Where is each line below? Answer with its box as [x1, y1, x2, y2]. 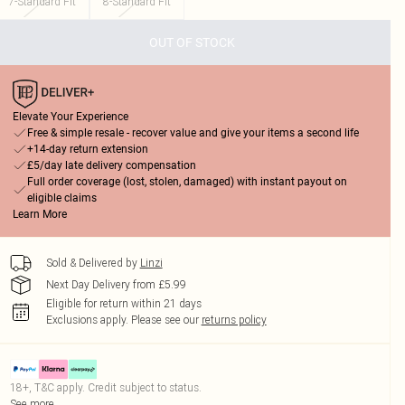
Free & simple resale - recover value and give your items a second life [26, 127, 359, 139]
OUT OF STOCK [149, 35, 236, 50]
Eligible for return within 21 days [45, 297, 202, 310]
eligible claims [26, 192, 97, 204]
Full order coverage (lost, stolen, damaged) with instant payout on [26, 175, 347, 188]
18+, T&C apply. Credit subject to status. [9, 381, 202, 394]
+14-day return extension [26, 143, 148, 155]
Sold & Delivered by [45, 256, 137, 269]
